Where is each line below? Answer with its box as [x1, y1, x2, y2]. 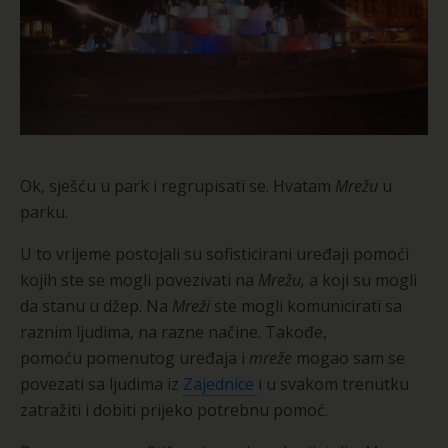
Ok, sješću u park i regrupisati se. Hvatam [20, 174, 335, 197]
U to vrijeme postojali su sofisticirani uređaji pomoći [20, 242, 409, 265]
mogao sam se [292, 346, 405, 369]
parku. [20, 200, 68, 223]
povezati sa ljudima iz [20, 372, 183, 395]
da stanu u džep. [20, 294, 142, 317]
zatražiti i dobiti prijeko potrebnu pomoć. [20, 398, 332, 421]
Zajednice [183, 372, 258, 395]
